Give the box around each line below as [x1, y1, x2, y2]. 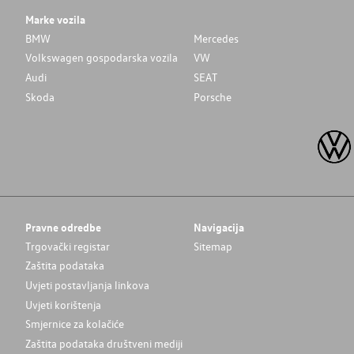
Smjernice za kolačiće [24, 316, 124, 332]
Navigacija [193, 220, 244, 235]
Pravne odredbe [24, 220, 101, 235]
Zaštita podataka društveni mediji [24, 335, 183, 351]
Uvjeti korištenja [24, 296, 101, 312]
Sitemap [193, 238, 232, 254]
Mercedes [194, 30, 239, 46]
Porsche [194, 88, 232, 104]
